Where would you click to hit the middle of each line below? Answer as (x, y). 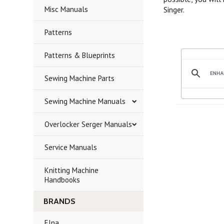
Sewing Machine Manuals (85, 101)
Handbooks (62, 180)
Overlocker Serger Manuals (88, 124)
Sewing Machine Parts (80, 78)
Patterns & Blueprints (80, 55)
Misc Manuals (66, 9)
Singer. (174, 9)
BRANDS (60, 201)
